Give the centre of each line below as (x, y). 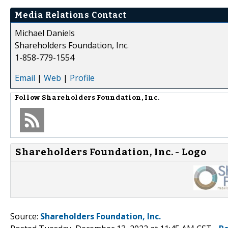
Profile (82, 78)
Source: (25, 216)
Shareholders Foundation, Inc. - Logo (111, 152)
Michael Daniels (45, 33)
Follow (28, 97)
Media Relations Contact (71, 15)
